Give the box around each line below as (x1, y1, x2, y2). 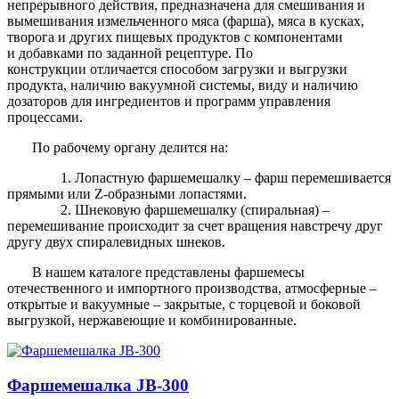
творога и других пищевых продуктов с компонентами (7, 28, 343, 45)
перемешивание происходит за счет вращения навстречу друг (7, 217, 383, 233)
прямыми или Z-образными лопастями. (7, 185, 247, 201)
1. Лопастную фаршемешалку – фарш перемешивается (7, 169, 391, 185)
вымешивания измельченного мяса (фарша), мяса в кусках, (7, 12, 364, 28)
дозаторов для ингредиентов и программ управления (7, 93, 330, 109)
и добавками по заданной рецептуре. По (7, 45, 253, 61)
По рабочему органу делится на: (7, 139, 228, 155)
